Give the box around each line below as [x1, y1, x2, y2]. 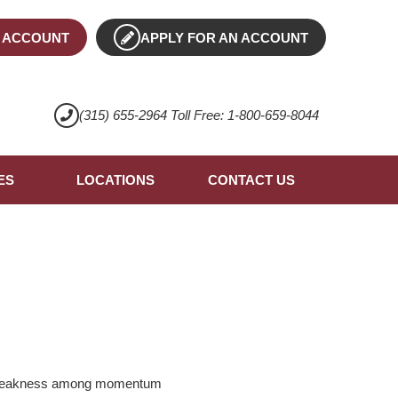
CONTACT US [207, 172, 295, 188]
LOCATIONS [76, 172, 155, 188]
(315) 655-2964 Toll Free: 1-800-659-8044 [78, 107, 319, 123]
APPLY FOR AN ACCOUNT [140, 30, 309, 46]
